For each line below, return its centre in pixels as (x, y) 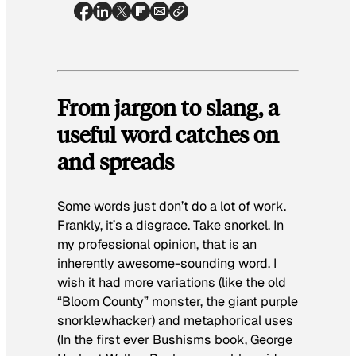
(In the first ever (105, 340)
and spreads (116, 161)
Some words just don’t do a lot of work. (172, 207)
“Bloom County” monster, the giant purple (178, 302)
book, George (252, 340)
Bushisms (182, 340)
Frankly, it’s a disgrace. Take (141, 226)
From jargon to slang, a (168, 107)
